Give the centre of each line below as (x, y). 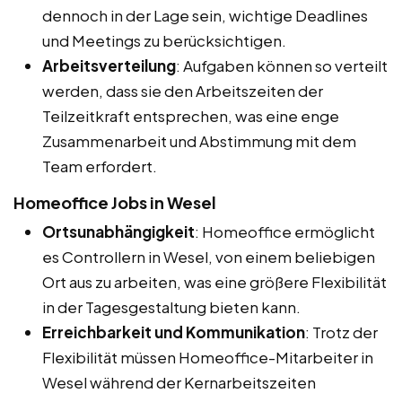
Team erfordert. (100, 166)
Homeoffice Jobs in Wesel (115, 202)
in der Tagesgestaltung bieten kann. (171, 306)
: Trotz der (341, 332)
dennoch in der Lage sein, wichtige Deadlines (205, 15)
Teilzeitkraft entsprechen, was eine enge (191, 115)
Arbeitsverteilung (109, 65)
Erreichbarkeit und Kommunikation (174, 332)
